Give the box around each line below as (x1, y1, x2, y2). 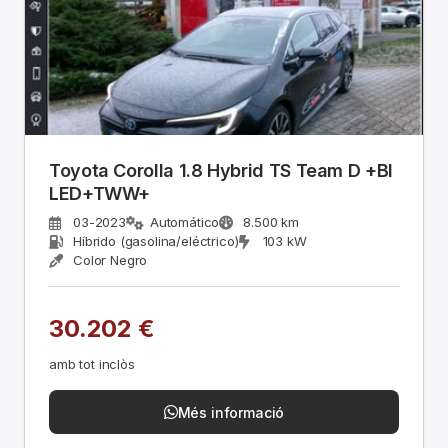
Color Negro (73, 252, 148, 268)
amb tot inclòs (49, 356, 135, 372)
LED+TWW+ (49, 183, 151, 204)
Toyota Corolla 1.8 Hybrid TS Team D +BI (49, 160, 366, 181)
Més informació (177, 403, 285, 421)
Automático (149, 214, 220, 230)
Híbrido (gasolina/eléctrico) (73, 233, 239, 249)
